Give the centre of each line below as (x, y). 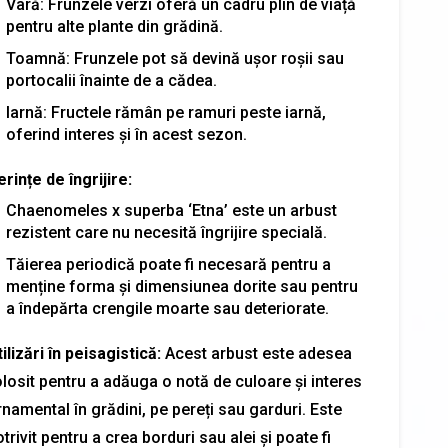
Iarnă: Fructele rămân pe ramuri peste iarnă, (165, 112)
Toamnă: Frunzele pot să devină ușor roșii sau (174, 58)
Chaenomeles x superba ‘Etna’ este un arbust (171, 210)
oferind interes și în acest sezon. (126, 134)
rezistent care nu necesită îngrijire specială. (166, 232)
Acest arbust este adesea (256, 353)
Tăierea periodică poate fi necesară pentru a (168, 264)
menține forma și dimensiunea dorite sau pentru (181, 286)
